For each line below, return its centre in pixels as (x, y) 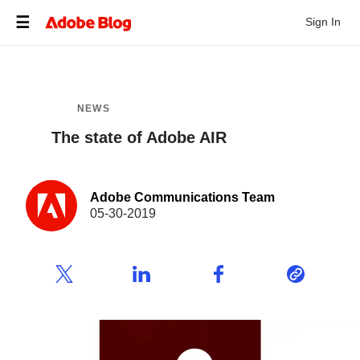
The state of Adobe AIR (139, 137)
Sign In (323, 21)
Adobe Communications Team (182, 197)
